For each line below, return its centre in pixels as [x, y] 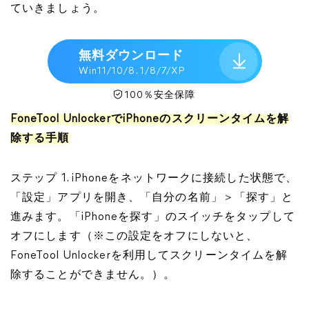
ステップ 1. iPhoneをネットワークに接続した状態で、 [154, 179]
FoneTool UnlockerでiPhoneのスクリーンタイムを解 [150, 119]
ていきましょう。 [58, 9]
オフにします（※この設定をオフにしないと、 [134, 237]
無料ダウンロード [131, 56]
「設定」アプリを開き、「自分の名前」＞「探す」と [152, 198]
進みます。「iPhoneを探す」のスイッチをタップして [153, 217]
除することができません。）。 [93, 275]
